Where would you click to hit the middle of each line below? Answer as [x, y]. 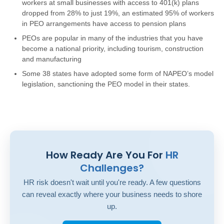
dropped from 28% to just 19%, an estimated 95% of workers [118, 13]
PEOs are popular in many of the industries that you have [112, 38]
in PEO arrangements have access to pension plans [104, 23]
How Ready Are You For [104, 155]
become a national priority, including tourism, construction [113, 48]
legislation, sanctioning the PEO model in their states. [106, 84]
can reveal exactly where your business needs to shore [112, 194]
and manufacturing [52, 59]
